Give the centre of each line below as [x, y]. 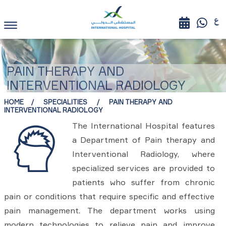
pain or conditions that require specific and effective [109, 196]
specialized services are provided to [143, 168]
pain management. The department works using [109, 211]
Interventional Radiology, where [143, 154]
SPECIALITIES [66, 102]
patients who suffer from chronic [143, 182]
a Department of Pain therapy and [143, 140]
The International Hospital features [143, 126]
